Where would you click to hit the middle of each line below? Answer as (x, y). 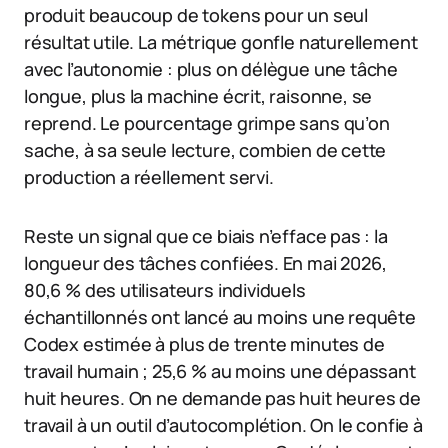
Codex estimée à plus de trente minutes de (204, 343)
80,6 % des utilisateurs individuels (165, 289)
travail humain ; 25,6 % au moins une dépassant (220, 370)
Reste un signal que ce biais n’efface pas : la (206, 235)
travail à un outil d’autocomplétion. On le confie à (223, 424)
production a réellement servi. (149, 176)
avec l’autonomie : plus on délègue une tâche (211, 68)
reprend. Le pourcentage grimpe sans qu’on (207, 122)
